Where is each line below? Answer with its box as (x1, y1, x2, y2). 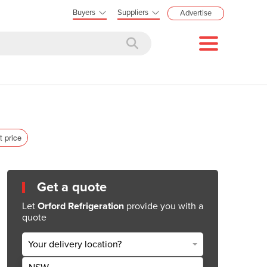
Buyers (73, 8, 95, 17)
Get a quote (37, 179, 107, 195)
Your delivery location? (28, 238, 122, 251)
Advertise (180, 8, 212, 18)
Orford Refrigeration (38, 200, 124, 212)
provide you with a (124, 200, 203, 212)
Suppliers (117, 8, 148, 17)
